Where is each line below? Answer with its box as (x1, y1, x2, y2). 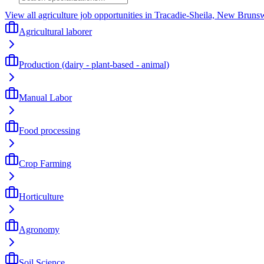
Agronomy (19, 224, 60, 235)
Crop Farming (19, 158, 71, 169)
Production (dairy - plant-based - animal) (19, 59, 169, 70)
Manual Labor (19, 92, 72, 103)
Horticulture (19, 191, 64, 202)
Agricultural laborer (19, 26, 92, 37)
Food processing (19, 125, 80, 136)
